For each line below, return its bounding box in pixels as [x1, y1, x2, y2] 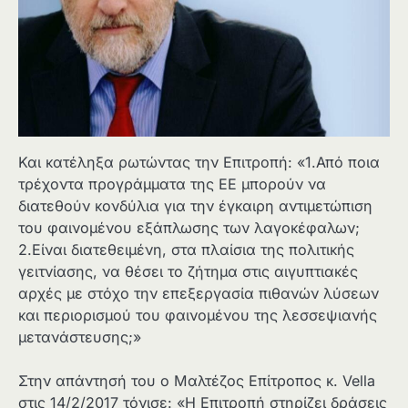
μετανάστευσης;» [18, 327, 141, 346]
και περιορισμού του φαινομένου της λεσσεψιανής [18, 305, 377, 324]
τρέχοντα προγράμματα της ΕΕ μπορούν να [18, 174, 326, 193]
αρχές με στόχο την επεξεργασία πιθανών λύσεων [18, 283, 379, 302]
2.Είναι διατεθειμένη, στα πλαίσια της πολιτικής [18, 240, 354, 259]
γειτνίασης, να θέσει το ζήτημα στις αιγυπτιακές [18, 261, 358, 280]
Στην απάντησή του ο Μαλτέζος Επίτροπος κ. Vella [18, 371, 380, 390]
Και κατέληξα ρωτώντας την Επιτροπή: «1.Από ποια [18, 152, 380, 171]
